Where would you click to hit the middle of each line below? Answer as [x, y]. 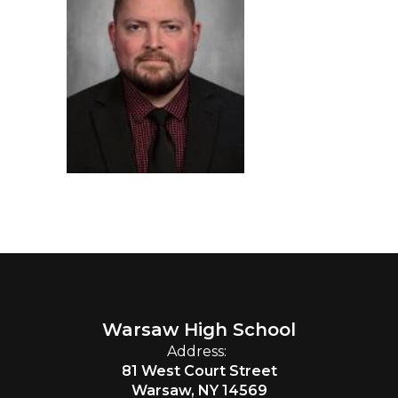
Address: [197, 351]
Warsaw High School [199, 330]
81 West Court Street [199, 371]
